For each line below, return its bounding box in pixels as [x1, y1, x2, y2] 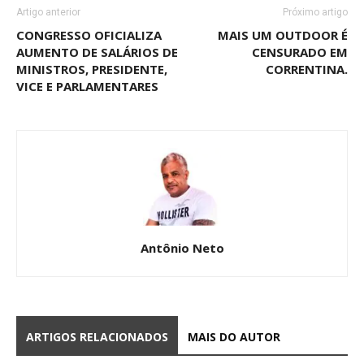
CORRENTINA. [266, 61, 348, 78]
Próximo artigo [283, 6, 348, 19]
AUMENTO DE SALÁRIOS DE [16, 44, 178, 61]
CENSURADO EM [252, 44, 348, 61]
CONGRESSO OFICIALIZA [16, 27, 162, 44]
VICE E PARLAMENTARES [16, 78, 158, 95]
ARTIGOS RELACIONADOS [26, 329, 168, 345]
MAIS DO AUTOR [188, 329, 280, 345]
